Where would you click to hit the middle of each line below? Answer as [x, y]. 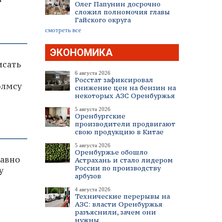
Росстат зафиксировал [114, 80]
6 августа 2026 [93, 73]
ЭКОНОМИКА [81, 53]
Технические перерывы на [122, 196]
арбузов [88, 176]
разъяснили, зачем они [115, 212]
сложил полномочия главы [122, 12]
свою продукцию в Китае [119, 132]
